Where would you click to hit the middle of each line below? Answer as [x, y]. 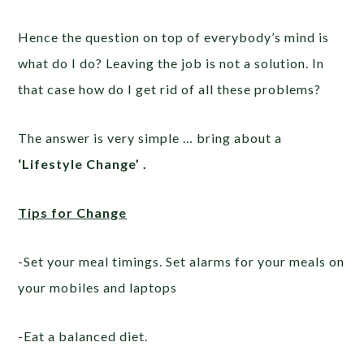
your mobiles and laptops [98, 288]
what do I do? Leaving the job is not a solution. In [171, 63]
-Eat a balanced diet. [83, 336]
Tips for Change [73, 213]
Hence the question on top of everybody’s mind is [174, 37]
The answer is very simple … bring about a [150, 138]
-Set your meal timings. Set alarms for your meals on [182, 262]
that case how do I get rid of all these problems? [170, 89]
